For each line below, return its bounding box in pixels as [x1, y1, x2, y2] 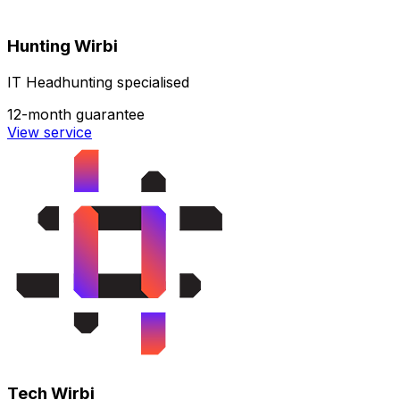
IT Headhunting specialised [7, 72, 189, 91]
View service [7, 122, 92, 141]
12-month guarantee [7, 104, 145, 123]
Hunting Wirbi [7, 35, 118, 56]
